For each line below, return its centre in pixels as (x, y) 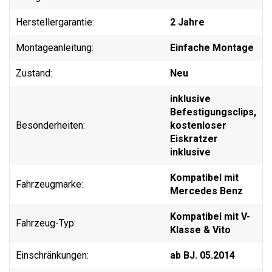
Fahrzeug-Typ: (46, 223)
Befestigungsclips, (213, 112)
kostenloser (198, 125)
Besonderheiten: (50, 125)
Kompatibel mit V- (210, 216)
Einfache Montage (212, 47)
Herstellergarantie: (55, 22)
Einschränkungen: (52, 255)
